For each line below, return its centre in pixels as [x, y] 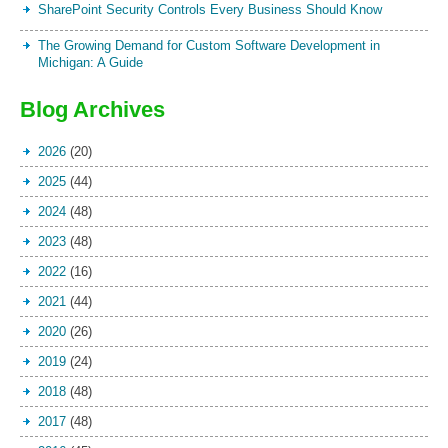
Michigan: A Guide [90, 63]
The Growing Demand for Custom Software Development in [209, 46]
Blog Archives [92, 110]
